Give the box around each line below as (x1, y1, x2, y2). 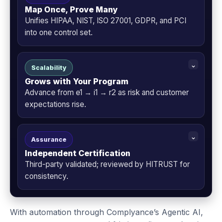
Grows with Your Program (25, 76, 128, 87)
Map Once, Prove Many (25, 4, 118, 15)
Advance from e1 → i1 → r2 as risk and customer (25, 88, 189, 98)
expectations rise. (25, 100, 86, 110)
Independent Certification (25, 148, 130, 159)
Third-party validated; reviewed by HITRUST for (25, 160, 190, 169)
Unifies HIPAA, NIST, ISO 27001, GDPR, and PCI (25, 16, 186, 26)
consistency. (25, 171, 68, 181)
